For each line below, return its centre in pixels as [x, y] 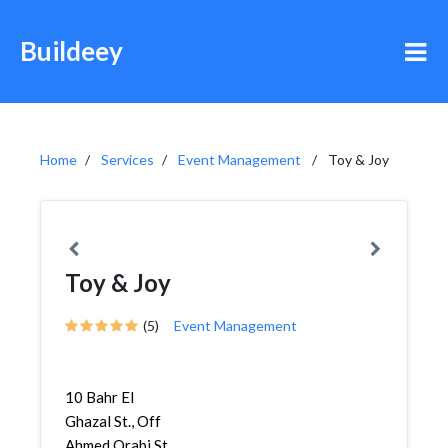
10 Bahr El [99, 397]
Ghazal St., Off [113, 421]
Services [127, 159]
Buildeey [71, 51]
